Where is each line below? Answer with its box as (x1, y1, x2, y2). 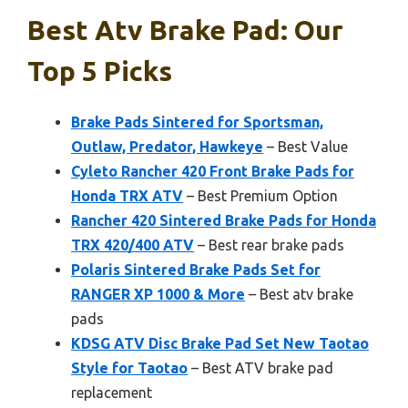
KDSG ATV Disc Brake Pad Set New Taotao (71, 334, 369, 352)
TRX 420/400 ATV (71, 236, 194, 253)
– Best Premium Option (183, 187, 338, 204)
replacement (71, 383, 152, 401)
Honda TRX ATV (71, 187, 183, 204)
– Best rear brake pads (194, 236, 344, 253)
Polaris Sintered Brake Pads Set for (71, 260, 321, 278)
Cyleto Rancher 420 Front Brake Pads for (71, 162, 354, 179)
